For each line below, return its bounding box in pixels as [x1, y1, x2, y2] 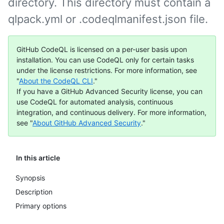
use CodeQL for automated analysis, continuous [16, 97, 173, 106]
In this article [16, 153, 60, 162]
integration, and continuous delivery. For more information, [16, 108, 206, 116]
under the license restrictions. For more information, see [16, 66, 197, 74]
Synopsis [15, 173, 45, 182]
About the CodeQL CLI [19, 76, 93, 85]
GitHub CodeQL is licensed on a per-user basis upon [16, 45, 187, 53]
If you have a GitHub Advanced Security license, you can [16, 87, 202, 95]
